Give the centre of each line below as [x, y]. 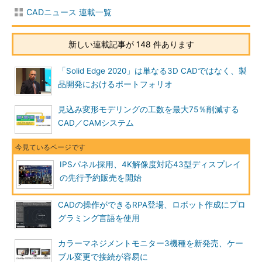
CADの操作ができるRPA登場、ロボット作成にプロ [152, 205]
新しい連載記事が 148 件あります [131, 44]
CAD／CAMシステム [96, 123]
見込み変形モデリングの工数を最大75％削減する [149, 109]
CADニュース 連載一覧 [69, 12]
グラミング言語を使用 [99, 218]
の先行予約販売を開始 [101, 178]
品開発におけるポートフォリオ [115, 84]
